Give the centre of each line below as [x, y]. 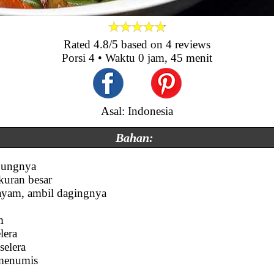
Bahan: [134, 138]
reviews [191, 44]
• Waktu [117, 58]
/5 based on [137, 44]
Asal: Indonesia [137, 111]
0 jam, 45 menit [175, 58]
